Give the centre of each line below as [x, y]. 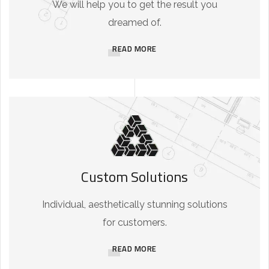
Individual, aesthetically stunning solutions [134, 204]
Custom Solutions [134, 176]
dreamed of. [134, 22]
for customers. [134, 222]
